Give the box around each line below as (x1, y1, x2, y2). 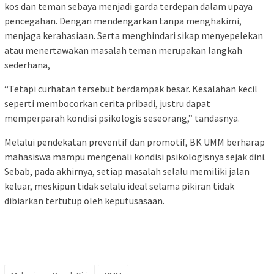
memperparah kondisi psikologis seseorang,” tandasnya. (4, 111, 240, 124)
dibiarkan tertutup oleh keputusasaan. (4, 194, 165, 207)
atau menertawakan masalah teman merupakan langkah (4, 43, 242, 56)
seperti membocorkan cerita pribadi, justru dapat (4, 97, 210, 109)
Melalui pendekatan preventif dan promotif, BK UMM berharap (4, 135, 265, 148)
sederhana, (4, 58, 50, 71)
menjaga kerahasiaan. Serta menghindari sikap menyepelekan (4, 29, 263, 42)
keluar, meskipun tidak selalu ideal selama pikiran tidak (4, 179, 234, 192)
